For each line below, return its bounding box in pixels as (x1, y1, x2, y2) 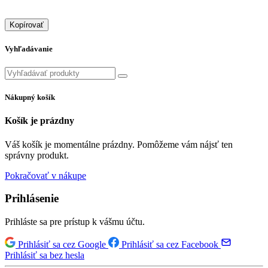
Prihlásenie (5, 192, 59, 205)
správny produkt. (5, 150, 69, 160)
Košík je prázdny (5, 115, 74, 126)
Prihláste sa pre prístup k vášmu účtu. (5, 216, 145, 227)
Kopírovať (10, 20, 44, 29)
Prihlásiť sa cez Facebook (119, 239, 221, 249)
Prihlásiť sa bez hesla (5, 249, 84, 260)
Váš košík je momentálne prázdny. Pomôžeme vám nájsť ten (5, 139, 233, 150)
